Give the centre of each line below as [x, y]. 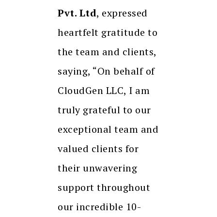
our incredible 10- [99, 207]
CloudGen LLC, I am [104, 91]
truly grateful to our [104, 110]
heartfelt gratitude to [108, 32]
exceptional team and [108, 129]
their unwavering [97, 168]
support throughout [104, 187]
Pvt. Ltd [77, 13]
